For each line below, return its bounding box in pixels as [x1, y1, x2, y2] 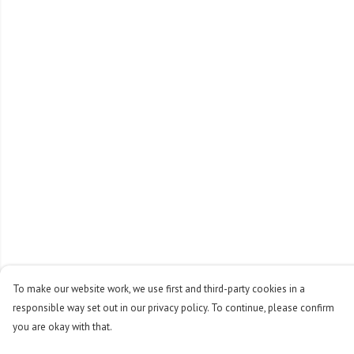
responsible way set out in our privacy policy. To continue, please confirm [13, 301, 334, 314]
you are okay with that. [13, 320, 112, 333]
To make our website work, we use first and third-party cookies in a [13, 282, 305, 296]
